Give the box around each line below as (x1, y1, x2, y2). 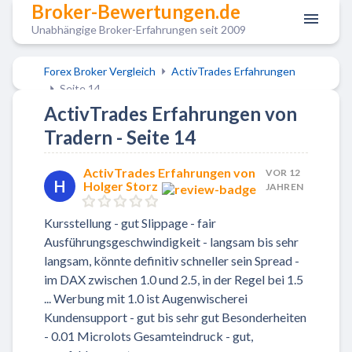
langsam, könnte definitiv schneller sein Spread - (44, 252, 299, 268)
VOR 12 (265, 167, 301, 178)
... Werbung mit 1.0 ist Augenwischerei (44, 290, 247, 306)
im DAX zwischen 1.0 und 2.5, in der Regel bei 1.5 (44, 271, 303, 287)
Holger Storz (83, 178, 158, 193)
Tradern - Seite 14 (44, 126, 196, 148)
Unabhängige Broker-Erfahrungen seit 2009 (31, 23, 246, 36)
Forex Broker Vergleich (44, 64, 156, 78)
